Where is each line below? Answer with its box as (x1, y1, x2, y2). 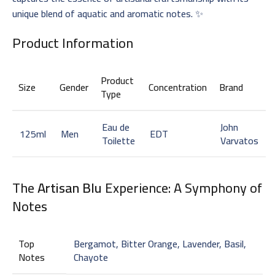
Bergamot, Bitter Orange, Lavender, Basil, (74, 234, 246, 253)
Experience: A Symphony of (102, 174, 262, 201)
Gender (60, 77, 88, 96)
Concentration (149, 77, 207, 96)
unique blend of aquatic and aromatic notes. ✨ (12, 4, 203, 23)
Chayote (74, 247, 108, 266)
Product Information (12, 29, 133, 56)
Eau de (102, 117, 130, 136)
